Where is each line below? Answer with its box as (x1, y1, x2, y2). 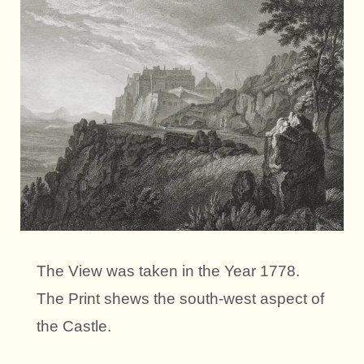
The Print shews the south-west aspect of (37, 289, 324, 307)
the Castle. (37, 317, 111, 335)
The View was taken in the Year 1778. (37, 262, 300, 279)
